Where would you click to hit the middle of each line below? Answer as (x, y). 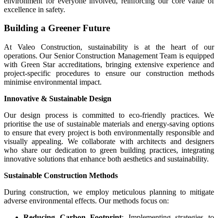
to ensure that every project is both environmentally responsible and (109, 132)
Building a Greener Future (57, 28)
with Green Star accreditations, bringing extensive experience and (109, 64)
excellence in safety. (35, 9)
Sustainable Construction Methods (61, 175)
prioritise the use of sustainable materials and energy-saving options (109, 124)
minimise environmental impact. (53, 82)
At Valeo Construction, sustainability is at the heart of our (109, 47)
